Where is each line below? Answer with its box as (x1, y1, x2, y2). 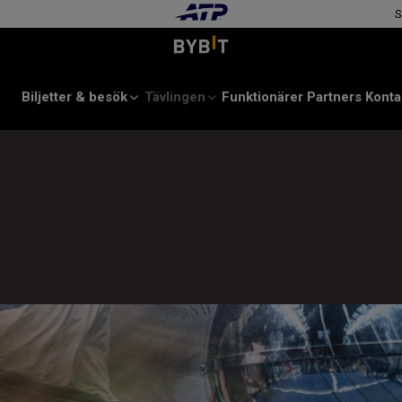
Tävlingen (144, 89, 205, 106)
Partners (307, 89, 363, 106)
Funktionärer (222, 89, 304, 106)
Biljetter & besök (21, 89, 127, 106)
